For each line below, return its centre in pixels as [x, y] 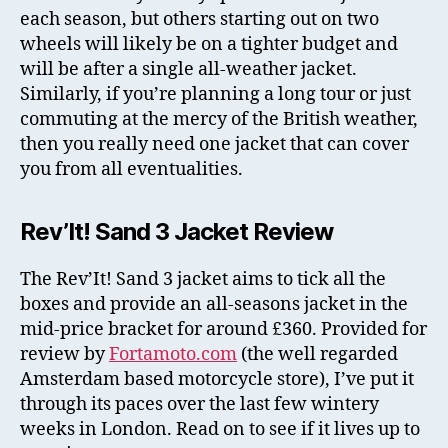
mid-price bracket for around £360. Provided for [223, 330]
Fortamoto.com [173, 355]
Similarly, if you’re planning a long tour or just [215, 95]
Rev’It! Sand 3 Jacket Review [177, 232]
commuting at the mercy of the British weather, [219, 120]
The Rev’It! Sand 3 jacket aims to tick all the [203, 280]
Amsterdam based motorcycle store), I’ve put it [217, 380]
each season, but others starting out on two [199, 20]
